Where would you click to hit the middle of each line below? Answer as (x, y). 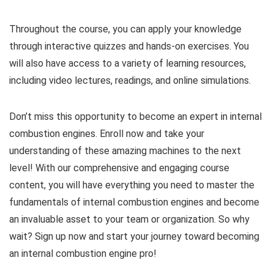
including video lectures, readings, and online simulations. (130, 80)
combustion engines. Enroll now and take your (107, 133)
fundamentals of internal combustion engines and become (134, 202)
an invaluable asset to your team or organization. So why (129, 219)
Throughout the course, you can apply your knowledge (125, 29)
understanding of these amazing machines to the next (125, 150)
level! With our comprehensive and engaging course (119, 168)
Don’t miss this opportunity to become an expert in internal (135, 116)
